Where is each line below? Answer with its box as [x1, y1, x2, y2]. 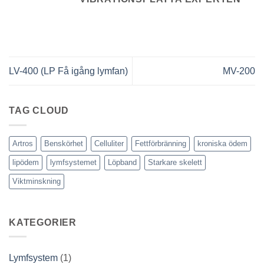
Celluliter [94, 138, 124, 148]
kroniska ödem [197, 138, 247, 148]
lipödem [12, 157, 39, 167]
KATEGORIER [9, 217, 77, 227]
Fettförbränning [135, 138, 186, 148]
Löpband [108, 157, 137, 167]
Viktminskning [12, 176, 61, 186]
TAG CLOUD [9, 105, 70, 116]
